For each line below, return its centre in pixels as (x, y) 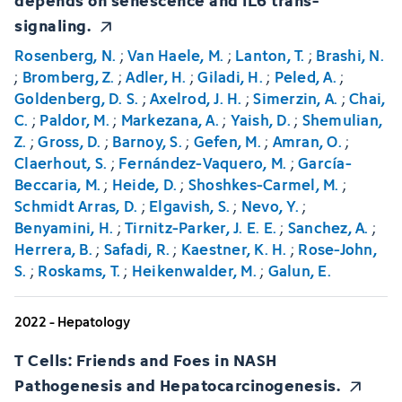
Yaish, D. (260, 120)
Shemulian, (342, 120)
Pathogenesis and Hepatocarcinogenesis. (177, 385)
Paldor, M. (74, 120)
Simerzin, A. (296, 99)
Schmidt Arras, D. (76, 206)
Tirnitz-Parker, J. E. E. (201, 228)
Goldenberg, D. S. (77, 99)
